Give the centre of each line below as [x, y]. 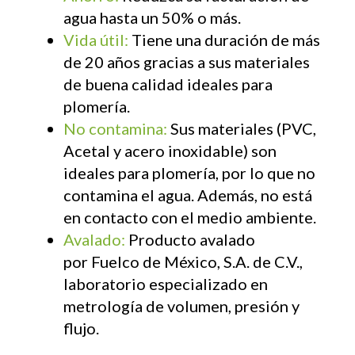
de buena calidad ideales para [168, 84]
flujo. [81, 328]
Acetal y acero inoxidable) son [170, 150]
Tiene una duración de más [226, 39]
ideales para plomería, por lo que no [189, 172]
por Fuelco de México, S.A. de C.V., [183, 261]
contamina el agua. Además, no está [188, 195]
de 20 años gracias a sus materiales [187, 61]
